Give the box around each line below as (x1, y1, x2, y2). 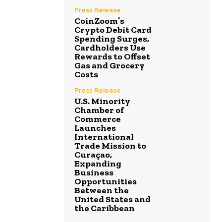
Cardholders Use (74, 42, 146, 54)
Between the (74, 185, 129, 196)
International (74, 131, 134, 143)
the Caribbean (74, 203, 135, 214)
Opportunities (74, 176, 137, 187)
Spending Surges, (74, 33, 149, 45)
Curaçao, (74, 149, 112, 161)
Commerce (74, 113, 121, 125)
